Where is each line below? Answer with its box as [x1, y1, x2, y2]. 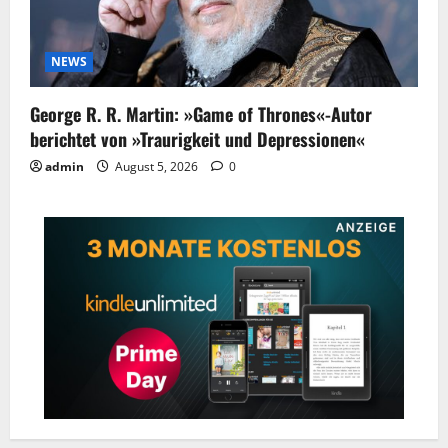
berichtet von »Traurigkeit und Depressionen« [30, 125, 365, 152]
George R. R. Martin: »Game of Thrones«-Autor [30, 100, 372, 127]
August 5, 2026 [112, 157, 201, 175]
